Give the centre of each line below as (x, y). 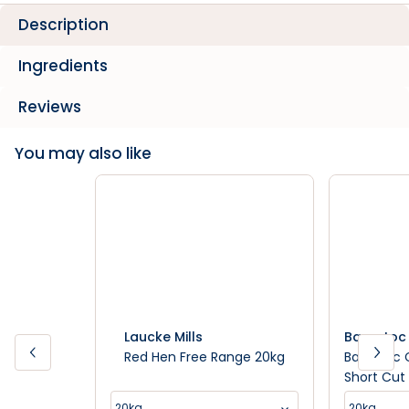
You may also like (83, 153)
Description (63, 25)
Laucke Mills (163, 337)
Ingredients (63, 66)
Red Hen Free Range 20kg (204, 357)
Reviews (50, 107)
